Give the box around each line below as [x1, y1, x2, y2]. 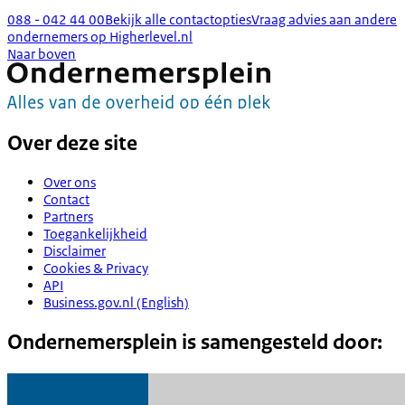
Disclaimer [43, 242, 106, 260]
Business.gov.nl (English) [43, 294, 189, 312]
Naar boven [7, 44, 76, 62]
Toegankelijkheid [43, 225, 147, 243]
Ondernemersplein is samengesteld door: [7, 329, 382, 356]
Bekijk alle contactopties [105, 10, 251, 28]
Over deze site [7, 129, 137, 156]
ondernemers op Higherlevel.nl [7, 27, 193, 45]
